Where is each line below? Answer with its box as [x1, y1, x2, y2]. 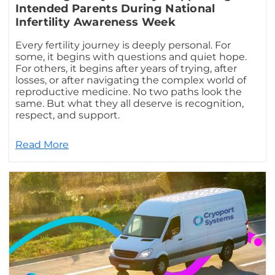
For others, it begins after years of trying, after [15, 63, 237, 75]
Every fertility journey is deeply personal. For [15, 39, 231, 52]
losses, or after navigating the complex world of [15, 74, 246, 87]
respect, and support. [15, 109, 122, 122]
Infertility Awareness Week [15, 15, 176, 29]
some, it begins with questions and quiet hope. [15, 51, 247, 63]
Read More [15, 139, 69, 151]
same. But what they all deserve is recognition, [15, 98, 244, 110]
